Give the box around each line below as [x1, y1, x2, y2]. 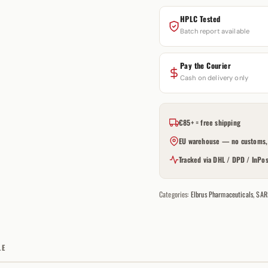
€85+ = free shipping [178, 117, 240, 127]
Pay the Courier [179, 60, 231, 71]
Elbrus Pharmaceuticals [190, 189, 254, 199]
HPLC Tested [179, 13, 221, 25]
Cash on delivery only [179, 74, 249, 82]
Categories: [159, 189, 191, 199]
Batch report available [179, 27, 250, 35]
